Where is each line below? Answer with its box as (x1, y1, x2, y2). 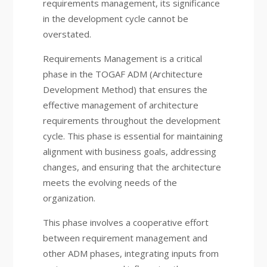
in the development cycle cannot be (42, 13, 188, 24)
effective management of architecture (42, 99, 198, 111)
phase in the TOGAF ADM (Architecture (42, 68, 203, 80)
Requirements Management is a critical (42, 52, 202, 64)
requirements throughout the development (42, 114, 221, 126)
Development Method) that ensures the (42, 83, 207, 95)
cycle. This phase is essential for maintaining (42, 130, 223, 142)
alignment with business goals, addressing (42, 145, 216, 157)
